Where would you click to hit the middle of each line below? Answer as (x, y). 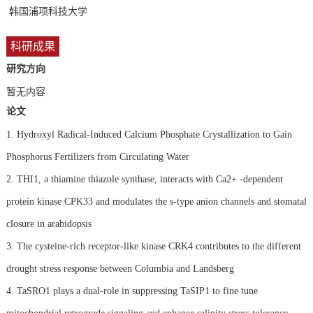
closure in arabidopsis (49, 224)
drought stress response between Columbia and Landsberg (120, 268)
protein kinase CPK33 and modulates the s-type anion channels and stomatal (156, 201)
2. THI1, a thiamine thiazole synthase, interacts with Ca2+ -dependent (144, 179)
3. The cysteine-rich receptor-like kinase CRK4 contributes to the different (153, 246)
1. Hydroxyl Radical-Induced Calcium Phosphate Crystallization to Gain (149, 134)
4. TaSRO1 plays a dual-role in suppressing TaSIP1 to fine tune (132, 291)
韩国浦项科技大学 (48, 12)
